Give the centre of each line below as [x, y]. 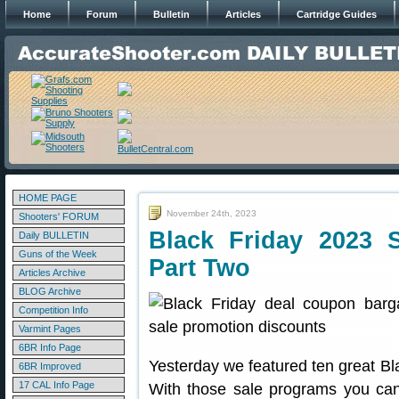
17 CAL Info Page [57, 385]
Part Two [199, 268]
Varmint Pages [50, 329]
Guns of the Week [58, 254]
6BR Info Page [50, 347]
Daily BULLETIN [54, 235]
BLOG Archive [50, 291]
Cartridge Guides [337, 14]
